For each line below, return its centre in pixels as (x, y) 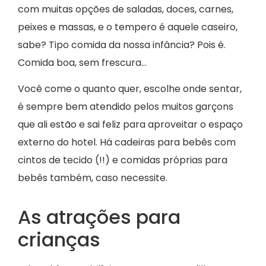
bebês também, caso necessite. (93, 178)
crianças (59, 239)
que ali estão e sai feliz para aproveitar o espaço (130, 124)
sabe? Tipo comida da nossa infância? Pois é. (122, 45)
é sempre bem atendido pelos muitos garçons (126, 106)
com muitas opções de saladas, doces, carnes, (126, 9)
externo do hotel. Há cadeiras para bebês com (127, 142)
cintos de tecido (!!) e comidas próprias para (123, 160)
